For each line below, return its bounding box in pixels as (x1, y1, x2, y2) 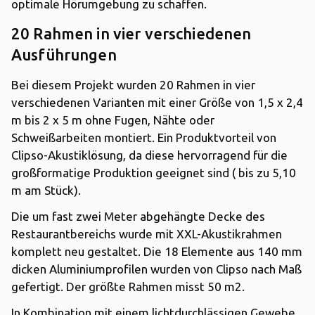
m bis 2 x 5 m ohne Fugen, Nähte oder (11, 112, 214, 127)
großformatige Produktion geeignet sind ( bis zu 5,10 (11, 165, 296, 179)
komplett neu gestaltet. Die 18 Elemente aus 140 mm (11, 244, 302, 258)
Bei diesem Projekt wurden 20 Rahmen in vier (11, 77, 255, 91)
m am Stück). (11, 183, 81, 197)
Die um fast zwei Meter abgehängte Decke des (11, 209, 265, 223)
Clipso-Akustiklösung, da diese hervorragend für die (11, 148, 288, 162)
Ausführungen (11, 45, 117, 63)
